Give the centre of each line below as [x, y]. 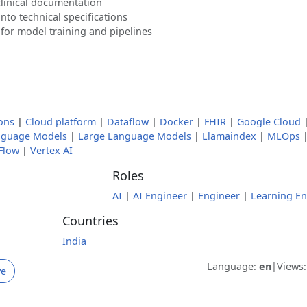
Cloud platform [61, 122]
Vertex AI [51, 150]
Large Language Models [135, 136]
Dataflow [128, 122]
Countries [90, 221]
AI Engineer [160, 196]
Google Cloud [269, 122]
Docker [176, 122]
